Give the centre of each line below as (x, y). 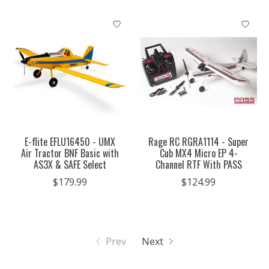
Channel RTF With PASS (198, 165)
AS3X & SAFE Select (70, 165)
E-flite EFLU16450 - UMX (70, 142)
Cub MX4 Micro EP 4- (198, 153)
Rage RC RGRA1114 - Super (199, 142)
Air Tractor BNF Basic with (70, 153)
